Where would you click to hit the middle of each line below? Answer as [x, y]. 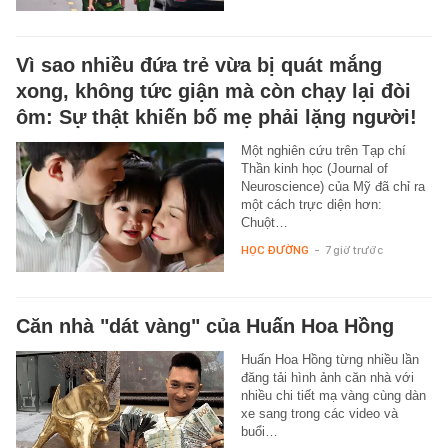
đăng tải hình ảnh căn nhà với [327, 377]
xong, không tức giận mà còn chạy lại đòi [213, 90]
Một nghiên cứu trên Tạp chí [323, 150]
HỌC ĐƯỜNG [274, 249]
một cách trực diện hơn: [311, 204]
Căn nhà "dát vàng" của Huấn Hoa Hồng [205, 325]
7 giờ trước [353, 249]
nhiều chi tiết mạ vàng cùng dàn [333, 395]
